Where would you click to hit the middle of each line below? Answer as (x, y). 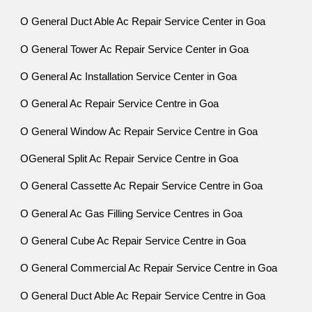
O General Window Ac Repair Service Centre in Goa (150, 131)
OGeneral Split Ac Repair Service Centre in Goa (130, 158)
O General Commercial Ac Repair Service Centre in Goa (149, 268)
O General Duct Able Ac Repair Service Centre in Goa (143, 296)
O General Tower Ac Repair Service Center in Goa (135, 49)
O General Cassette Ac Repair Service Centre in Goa (142, 186)
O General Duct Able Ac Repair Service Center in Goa (143, 22)
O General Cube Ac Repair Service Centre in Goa (133, 241)
